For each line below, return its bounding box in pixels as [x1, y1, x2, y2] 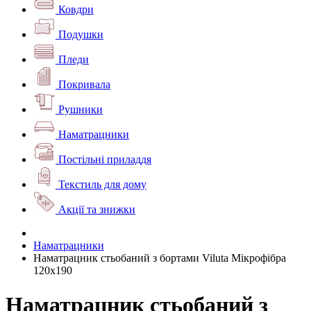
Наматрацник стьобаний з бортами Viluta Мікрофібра [33, 252, 286, 264]
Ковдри [58, 3, 94, 16]
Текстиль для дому [58, 178, 146, 191]
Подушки [58, 28, 103, 41]
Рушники [58, 103, 103, 116]
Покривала [58, 78, 110, 91]
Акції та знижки [58, 203, 135, 216]
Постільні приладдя [58, 153, 151, 166]
